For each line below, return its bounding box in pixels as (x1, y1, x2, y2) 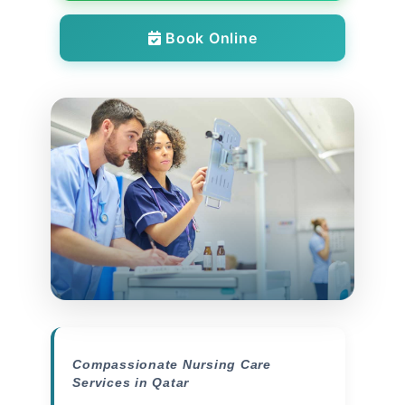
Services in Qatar (72, 374, 190, 390)
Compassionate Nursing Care (72, 356, 271, 372)
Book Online (161, 29, 258, 47)
